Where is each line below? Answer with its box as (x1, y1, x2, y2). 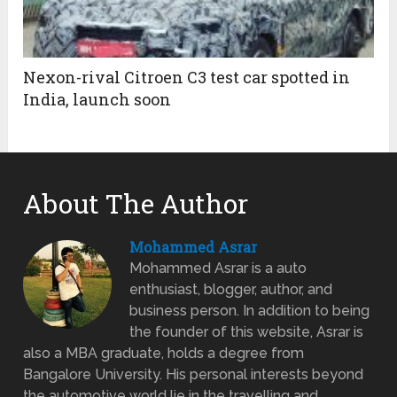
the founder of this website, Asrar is (129, 323, 364, 340)
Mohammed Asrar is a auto (129, 259, 307, 276)
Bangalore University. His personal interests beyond (23, 365, 364, 383)
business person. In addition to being (129, 301, 370, 319)
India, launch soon (23, 88, 172, 110)
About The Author (23, 185, 249, 221)
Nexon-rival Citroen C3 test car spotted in (23, 66, 351, 88)
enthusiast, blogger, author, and (129, 280, 333, 298)
